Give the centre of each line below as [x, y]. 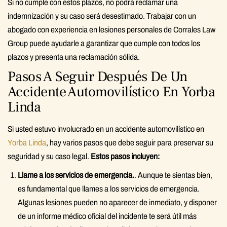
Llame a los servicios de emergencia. [76, 175]
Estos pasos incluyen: [125, 156]
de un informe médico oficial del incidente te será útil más [107, 216]
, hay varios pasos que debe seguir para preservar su [130, 142]
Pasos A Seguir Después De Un [98, 76]
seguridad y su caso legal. [49, 156]
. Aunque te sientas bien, [173, 175]
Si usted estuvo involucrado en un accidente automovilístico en [106, 129]
